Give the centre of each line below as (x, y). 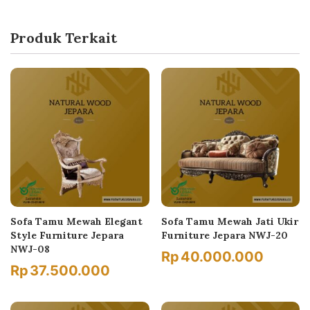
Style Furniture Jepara (67, 235)
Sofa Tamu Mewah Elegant (76, 221)
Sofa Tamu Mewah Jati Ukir (229, 221)
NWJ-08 (30, 249)
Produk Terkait (64, 38)
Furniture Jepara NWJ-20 (224, 235)
